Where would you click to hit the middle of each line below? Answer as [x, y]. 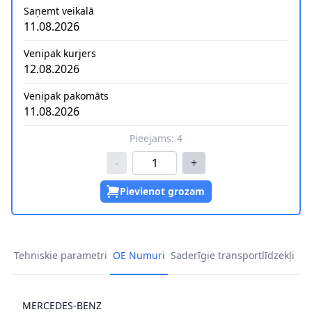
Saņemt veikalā [59, 11]
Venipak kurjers [60, 54]
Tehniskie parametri [61, 256]
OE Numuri [139, 256]
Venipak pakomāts [66, 96]
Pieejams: [153, 139]
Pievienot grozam [162, 192]
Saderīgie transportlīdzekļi [233, 256]
